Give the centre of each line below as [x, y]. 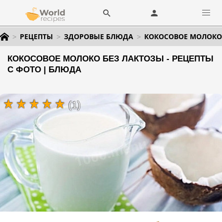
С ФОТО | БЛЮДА [44, 70]
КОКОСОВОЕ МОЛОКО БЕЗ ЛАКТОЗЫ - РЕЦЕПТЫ [111, 59]
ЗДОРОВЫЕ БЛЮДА [99, 36]
